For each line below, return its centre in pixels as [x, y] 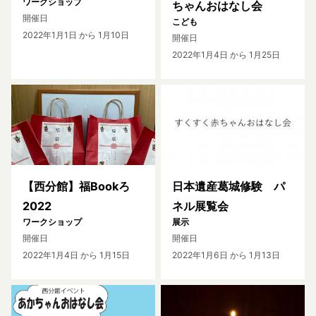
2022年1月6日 [200, 255]
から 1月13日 [254, 255]
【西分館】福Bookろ [82, 187]
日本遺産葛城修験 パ [229, 187]
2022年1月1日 [50, 35]
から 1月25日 [254, 54]
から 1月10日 [103, 35]
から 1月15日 [104, 255]
